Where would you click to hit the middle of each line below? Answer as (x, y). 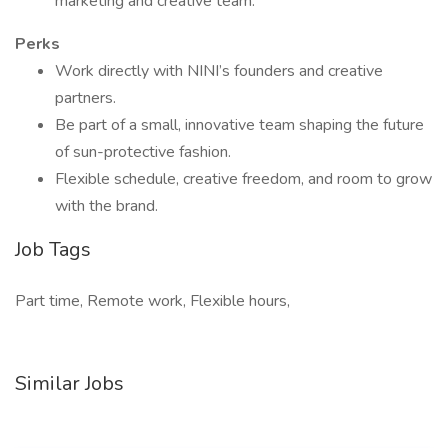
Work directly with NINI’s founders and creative (219, 71)
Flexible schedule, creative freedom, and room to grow (243, 179)
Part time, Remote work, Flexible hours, (152, 301)
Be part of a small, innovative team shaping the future (239, 125)
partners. (85, 98)
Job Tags (53, 249)
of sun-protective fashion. (143, 152)
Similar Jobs (69, 383)
